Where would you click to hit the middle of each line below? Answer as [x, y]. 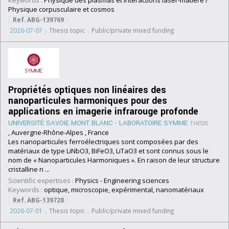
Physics [87, 180]
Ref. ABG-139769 [38, 19]
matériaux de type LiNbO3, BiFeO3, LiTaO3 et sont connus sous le [108, 151]
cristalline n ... [29, 169]
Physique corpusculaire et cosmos [61, 9]
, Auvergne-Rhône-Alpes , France [59, 132]
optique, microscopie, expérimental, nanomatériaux [123, 190]
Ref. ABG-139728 [38, 200]
